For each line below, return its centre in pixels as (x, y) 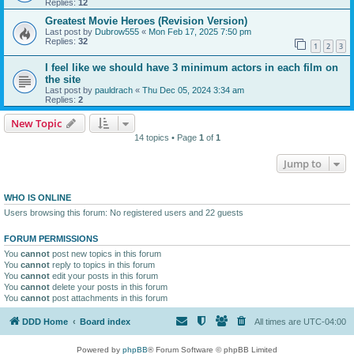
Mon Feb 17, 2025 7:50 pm (200, 31)
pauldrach (114, 90)
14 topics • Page (166, 137)
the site (63, 79)
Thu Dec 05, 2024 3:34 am (193, 90)
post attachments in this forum (109, 298)
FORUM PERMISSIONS (51, 238)
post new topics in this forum (105, 253)
